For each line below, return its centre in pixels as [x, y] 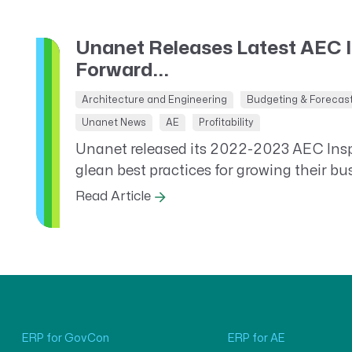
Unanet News [114, 123]
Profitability [226, 123]
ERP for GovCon [66, 338]
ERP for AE [256, 338]
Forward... [122, 70]
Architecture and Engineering [154, 100]
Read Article [113, 196]
